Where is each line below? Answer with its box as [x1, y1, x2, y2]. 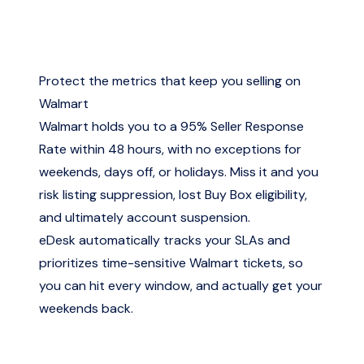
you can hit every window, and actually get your [39, 277, 323, 294]
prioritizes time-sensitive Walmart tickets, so [39, 254, 303, 271]
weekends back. [39, 300, 133, 317]
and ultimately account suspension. [39, 209, 250, 226]
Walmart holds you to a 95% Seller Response [39, 118, 304, 135]
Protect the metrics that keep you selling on [39, 72, 301, 89]
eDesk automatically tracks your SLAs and [39, 232, 290, 249]
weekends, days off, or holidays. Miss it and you [39, 163, 318, 180]
